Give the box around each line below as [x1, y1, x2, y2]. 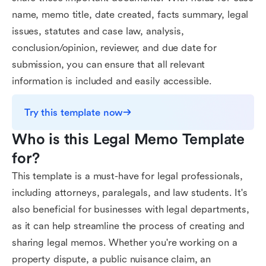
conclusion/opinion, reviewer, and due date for [12, 42, 217, 53]
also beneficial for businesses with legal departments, [12, 204, 250, 215]
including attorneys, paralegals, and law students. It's [12, 187, 248, 198]
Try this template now [24, 106, 123, 118]
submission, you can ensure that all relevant [12, 59, 205, 70]
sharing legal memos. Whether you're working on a [12, 237, 237, 248]
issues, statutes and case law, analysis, [12, 26, 184, 37]
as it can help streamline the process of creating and [12, 220, 245, 232]
